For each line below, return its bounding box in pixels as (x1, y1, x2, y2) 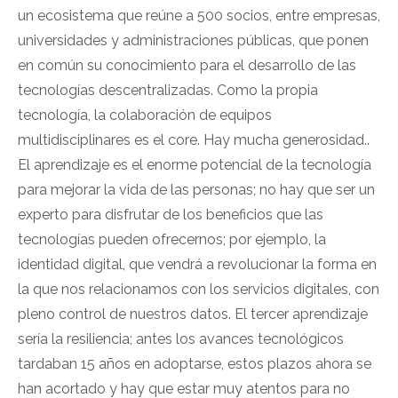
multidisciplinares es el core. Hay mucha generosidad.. (18, 131, 370, 149)
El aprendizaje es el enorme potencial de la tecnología (18, 156, 371, 174)
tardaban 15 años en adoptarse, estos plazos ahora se (18, 355, 371, 373)
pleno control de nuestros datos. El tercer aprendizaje (18, 306, 368, 323)
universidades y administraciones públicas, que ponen (18, 32, 369, 50)
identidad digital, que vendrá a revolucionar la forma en (18, 256, 377, 274)
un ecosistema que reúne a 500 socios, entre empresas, (18, 7, 380, 25)
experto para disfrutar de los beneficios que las (18, 206, 323, 224)
